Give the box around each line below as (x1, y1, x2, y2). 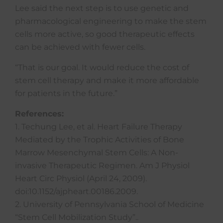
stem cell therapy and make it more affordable (15, 76, 199, 85)
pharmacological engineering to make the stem (15, 16, 207, 26)
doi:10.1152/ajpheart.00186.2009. (15, 187, 138, 196)
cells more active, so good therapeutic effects (15, 29, 195, 39)
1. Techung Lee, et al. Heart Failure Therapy (15, 122, 182, 131)
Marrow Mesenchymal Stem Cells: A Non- (15, 148, 178, 157)
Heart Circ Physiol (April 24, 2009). (15, 174, 147, 183)
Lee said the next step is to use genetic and (15, 3, 189, 13)
